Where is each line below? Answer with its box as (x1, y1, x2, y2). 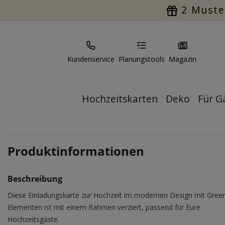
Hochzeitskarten (82, 92, 158, 105)
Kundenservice (67, 54, 115, 64)
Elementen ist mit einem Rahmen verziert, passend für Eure (8, 202, 200, 212)
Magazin (169, 54, 196, 64)
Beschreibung (8, 173, 62, 184)
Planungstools (119, 54, 165, 64)
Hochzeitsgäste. (8, 214, 59, 224)
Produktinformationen (8, 143, 144, 159)
